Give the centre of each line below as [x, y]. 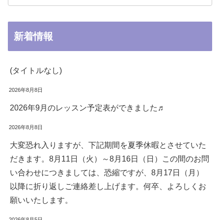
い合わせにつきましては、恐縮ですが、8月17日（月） [107, 172]
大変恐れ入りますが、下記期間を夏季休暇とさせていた [108, 145]
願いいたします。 [41, 200]
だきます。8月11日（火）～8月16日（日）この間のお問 [110, 159]
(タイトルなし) [36, 70]
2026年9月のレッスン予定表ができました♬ [88, 108]
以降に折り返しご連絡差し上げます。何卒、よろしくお [108, 186]
